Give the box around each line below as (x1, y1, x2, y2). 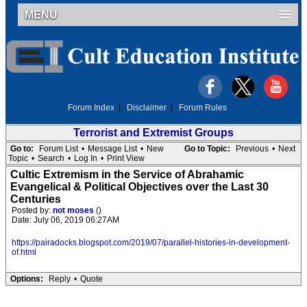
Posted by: (12, 206, 53, 215)
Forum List (39, 144, 78, 153)
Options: (10, 274, 43, 284)
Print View (107, 153, 145, 163)
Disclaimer (127, 103, 167, 112)
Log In (74, 153, 97, 163)
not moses (53, 206, 96, 215)
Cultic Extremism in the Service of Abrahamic (10, 169, 244, 180)
